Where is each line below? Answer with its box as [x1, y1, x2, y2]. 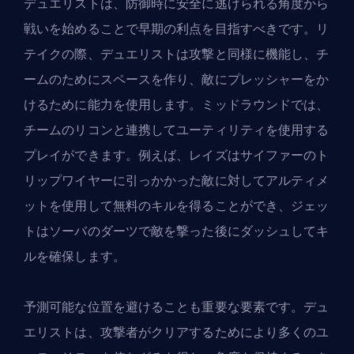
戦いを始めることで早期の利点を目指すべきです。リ [24, 19, 330, 38]
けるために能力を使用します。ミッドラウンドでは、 [24, 95, 330, 114]
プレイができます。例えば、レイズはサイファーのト [24, 145, 330, 164]
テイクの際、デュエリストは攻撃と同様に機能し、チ [24, 44, 330, 63]
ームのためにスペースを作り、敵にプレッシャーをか [24, 70, 330, 88]
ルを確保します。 [24, 247, 126, 265]
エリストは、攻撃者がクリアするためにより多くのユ [24, 322, 330, 341]
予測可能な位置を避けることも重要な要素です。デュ [24, 297, 330, 316]
